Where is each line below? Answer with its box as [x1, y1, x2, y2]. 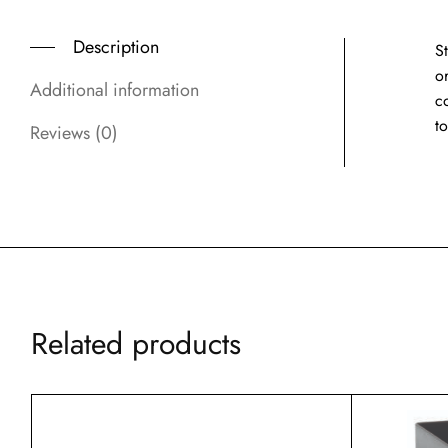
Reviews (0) [30, 120, 118, 147]
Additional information [30, 77, 199, 104]
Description [73, 34, 159, 61]
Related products [31, 322, 241, 366]
